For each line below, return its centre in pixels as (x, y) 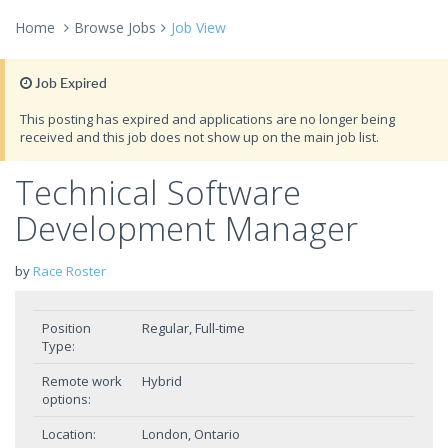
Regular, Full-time (193, 328)
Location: (69, 434)
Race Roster (69, 271)
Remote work (82, 381)
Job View (198, 27)
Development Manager (186, 228)
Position (66, 328)
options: (66, 399)
